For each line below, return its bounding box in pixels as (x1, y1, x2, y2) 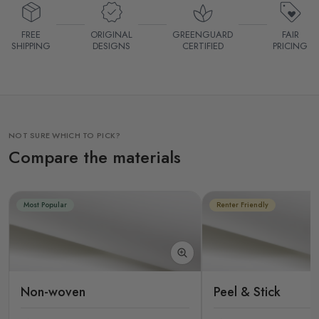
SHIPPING (11, 38, 51, 53)
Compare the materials (9, 144, 181, 169)
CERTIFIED (182, 38, 224, 53)
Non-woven (21, 282, 85, 301)
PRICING (273, 38, 308, 53)
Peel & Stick (214, 282, 281, 301)
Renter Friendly (216, 199, 269, 210)
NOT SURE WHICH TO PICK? (9, 129, 121, 141)
